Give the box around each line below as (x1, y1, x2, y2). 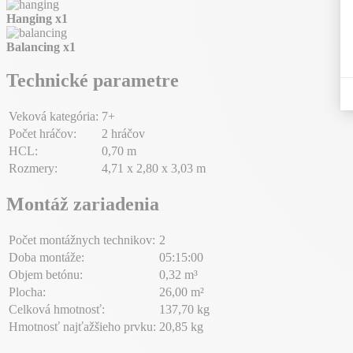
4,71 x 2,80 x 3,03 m (102, 161, 206, 175)
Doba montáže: (9, 250, 84, 264)
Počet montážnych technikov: (9, 232, 155, 247)
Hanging (6, 12, 55, 26)
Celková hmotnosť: (9, 302, 105, 316)
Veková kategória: (9, 109, 98, 123)
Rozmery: (9, 161, 58, 175)
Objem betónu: (9, 267, 83, 281)
